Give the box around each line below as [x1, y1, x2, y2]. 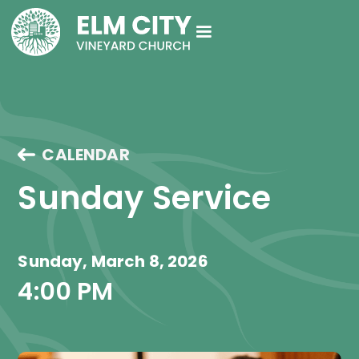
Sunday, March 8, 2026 [18, 250, 208, 272]
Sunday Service [18, 175, 272, 220]
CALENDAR [42, 143, 130, 166]
